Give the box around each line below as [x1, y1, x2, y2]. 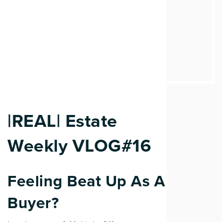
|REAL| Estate [7, 108, 117, 134]
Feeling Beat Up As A [7, 169, 165, 193]
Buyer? [7, 191, 59, 215]
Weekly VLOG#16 [7, 132, 151, 159]
